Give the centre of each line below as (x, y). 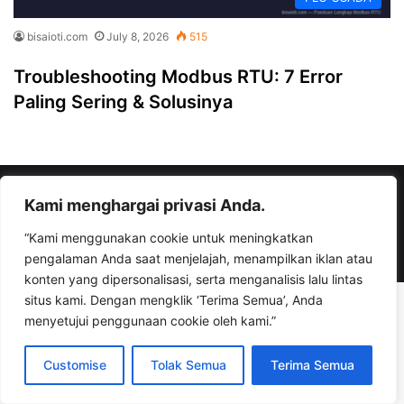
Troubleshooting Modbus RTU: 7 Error (178, 77)
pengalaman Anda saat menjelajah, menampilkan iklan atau (198, 258)
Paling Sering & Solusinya (123, 102)
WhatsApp (334, 242)
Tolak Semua (188, 365)
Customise (74, 365)
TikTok (278, 242)
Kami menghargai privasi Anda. (145, 205)
